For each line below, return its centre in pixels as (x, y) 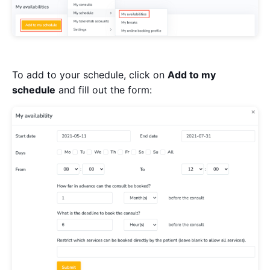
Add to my (192, 75)
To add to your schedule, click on (90, 75)
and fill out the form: (104, 90)
